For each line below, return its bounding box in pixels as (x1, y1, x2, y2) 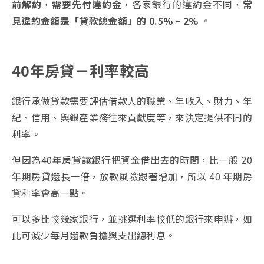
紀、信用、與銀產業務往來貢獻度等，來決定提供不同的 (12, 110, 253, 125)
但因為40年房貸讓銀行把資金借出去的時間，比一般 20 (12, 153, 252, 167)
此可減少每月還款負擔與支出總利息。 (12, 228, 176, 243)
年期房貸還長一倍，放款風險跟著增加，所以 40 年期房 (12, 169, 252, 184)
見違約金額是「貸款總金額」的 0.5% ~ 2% (12, 14, 199, 28)
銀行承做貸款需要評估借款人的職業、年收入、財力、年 (12, 94, 253, 108)
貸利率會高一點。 (12, 186, 89, 200)
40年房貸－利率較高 (12, 60, 150, 81)
